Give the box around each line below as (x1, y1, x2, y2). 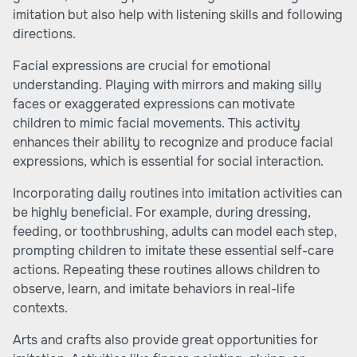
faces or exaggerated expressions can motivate (13, 96, 295, 112)
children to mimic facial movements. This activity (13, 115, 300, 131)
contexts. (13, 300, 68, 316)
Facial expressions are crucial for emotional (13, 57, 271, 74)
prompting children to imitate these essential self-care (13, 242, 334, 259)
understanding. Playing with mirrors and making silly (13, 76, 322, 93)
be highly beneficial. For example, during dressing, (13, 204, 311, 221)
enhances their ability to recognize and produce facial (13, 134, 333, 151)
